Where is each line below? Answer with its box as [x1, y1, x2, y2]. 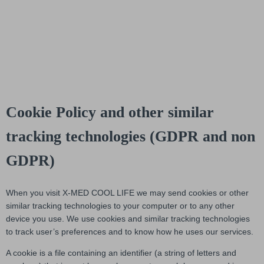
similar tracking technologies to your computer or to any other [6, 201, 235, 211]
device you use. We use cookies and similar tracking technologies [6, 214, 250, 224]
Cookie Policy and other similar [6, 103, 214, 121]
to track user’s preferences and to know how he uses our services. [6, 227, 253, 237]
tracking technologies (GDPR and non [6, 127, 255, 145]
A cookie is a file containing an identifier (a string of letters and [6, 248, 236, 258]
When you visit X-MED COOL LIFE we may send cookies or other [6, 188, 249, 198]
